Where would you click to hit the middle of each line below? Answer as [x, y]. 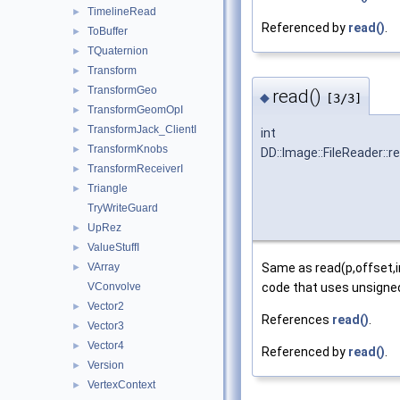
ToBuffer [108, 31]
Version [106, 365]
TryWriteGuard [123, 208]
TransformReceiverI [135, 169]
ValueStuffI [113, 247]
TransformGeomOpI [135, 110]
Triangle [108, 188]
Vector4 [106, 346]
